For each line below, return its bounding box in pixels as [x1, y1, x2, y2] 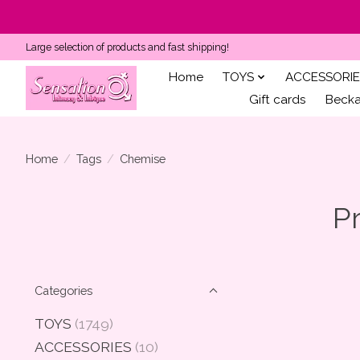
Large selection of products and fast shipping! [26, 41, 229, 53]
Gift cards [249, 92, 306, 107]
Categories [35, 284, 92, 297]
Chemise [119, 151, 166, 166]
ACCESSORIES [35, 338, 132, 356]
